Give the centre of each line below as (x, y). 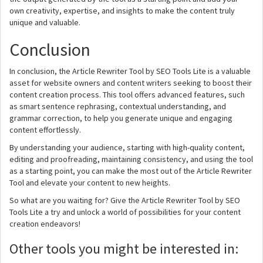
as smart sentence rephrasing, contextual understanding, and (118, 106)
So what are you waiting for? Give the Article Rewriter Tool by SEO (125, 200)
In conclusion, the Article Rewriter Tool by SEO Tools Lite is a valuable (130, 71)
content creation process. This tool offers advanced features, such (127, 95)
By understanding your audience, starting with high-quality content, (127, 147)
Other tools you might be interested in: (124, 249)
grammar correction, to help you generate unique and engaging (121, 118)
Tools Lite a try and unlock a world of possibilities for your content (125, 212)
